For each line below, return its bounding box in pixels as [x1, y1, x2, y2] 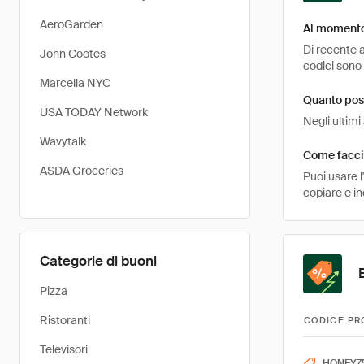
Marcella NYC [40, 76, 110, 90]
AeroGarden [40, 17, 103, 32]
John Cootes [40, 46, 106, 61]
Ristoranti [40, 313, 90, 327]
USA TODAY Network [40, 105, 148, 119]
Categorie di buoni [40, 252, 157, 270]
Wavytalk [40, 134, 86, 149]
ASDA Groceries [40, 163, 123, 178]
